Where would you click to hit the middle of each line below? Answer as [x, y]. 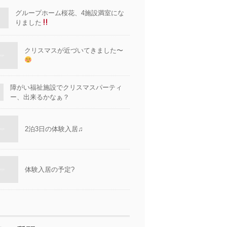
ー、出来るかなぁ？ [40, 97]
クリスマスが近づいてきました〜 [74, 50]
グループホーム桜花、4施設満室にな [70, 13]
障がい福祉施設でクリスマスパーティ [66, 87]
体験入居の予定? [50, 169]
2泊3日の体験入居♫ [54, 129]
